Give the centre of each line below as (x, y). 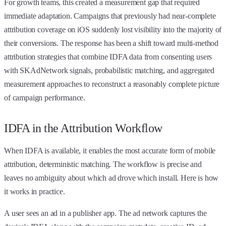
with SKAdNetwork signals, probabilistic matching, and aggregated (109, 70)
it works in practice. (35, 191)
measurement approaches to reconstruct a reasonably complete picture (112, 84)
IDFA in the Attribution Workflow (83, 128)
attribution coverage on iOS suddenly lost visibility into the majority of (113, 29)
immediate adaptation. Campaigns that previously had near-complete (110, 16)
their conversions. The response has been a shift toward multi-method (111, 43)
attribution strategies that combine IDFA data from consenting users (108, 56)
